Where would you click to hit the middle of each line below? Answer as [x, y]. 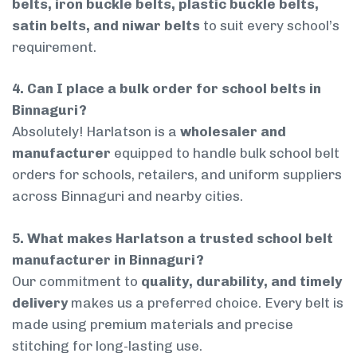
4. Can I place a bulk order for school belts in [167, 89]
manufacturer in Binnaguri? [108, 259]
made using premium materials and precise [153, 324]
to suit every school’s [270, 25]
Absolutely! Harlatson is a [96, 132]
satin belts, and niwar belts [106, 25]
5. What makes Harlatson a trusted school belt [173, 238]
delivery [40, 302]
